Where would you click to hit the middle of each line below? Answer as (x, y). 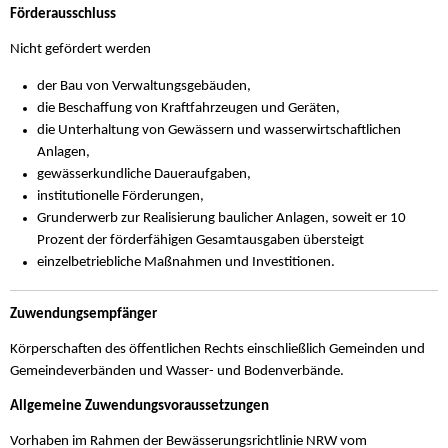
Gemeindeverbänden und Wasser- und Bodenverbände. (177, 372)
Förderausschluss (63, 15)
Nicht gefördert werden (80, 50)
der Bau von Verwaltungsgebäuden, (144, 87)
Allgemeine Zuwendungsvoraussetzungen (139, 407)
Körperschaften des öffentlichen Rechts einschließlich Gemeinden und (217, 350)
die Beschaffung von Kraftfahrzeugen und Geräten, (189, 109)
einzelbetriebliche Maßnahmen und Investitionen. (186, 263)
